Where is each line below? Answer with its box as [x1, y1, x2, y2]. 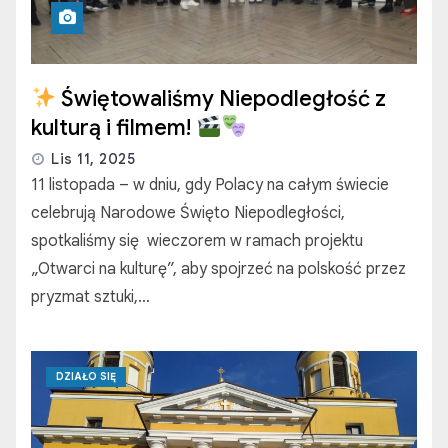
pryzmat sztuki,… [31, 287, 150, 308]
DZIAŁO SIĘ [56, 370, 116, 384]
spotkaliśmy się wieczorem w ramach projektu [31, 231, 363, 252]
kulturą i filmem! [31, 114, 196, 142]
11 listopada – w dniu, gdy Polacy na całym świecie [31, 175, 389, 196]
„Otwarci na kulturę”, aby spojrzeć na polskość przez [31, 259, 406, 280]
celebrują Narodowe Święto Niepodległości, [31, 203, 345, 224]
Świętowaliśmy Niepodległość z [56, 85, 387, 113]
